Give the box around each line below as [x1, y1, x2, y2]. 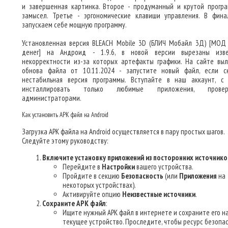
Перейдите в [63, 162, 102, 172]
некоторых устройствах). [63, 180, 136, 190]
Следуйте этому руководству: [22, 136, 108, 146]
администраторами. [22, 93, 81, 103]
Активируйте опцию [63, 189, 122, 199]
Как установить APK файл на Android [22, 110, 108, 119]
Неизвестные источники [122, 189, 195, 199]
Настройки [102, 162, 135, 172]
